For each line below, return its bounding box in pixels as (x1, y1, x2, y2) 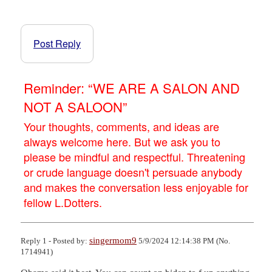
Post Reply (33, 36, 81, 50)
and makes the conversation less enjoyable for (24, 178, 248, 195)
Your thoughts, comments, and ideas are (24, 118, 219, 134)
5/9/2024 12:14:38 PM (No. (137, 236, 230, 245)
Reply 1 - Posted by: (21, 236, 89, 245)
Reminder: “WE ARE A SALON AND (24, 78, 240, 97)
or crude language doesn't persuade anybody (24, 163, 242, 180)
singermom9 (89, 235, 137, 245)
